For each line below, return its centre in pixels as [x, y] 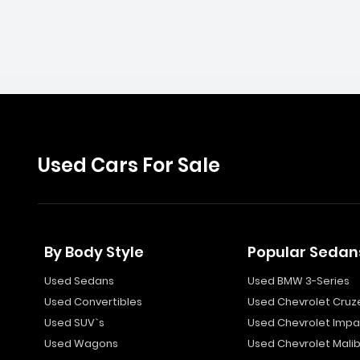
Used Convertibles [93, 302]
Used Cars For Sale [129, 165]
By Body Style [94, 252]
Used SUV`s [74, 323]
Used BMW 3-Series [298, 281]
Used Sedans [79, 281]
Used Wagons [81, 344]
